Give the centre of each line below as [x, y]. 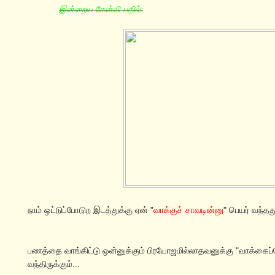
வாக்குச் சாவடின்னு [188, 210]
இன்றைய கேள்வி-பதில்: [101, 10]
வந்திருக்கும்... [54, 264]
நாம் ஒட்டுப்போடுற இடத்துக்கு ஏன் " [91, 210]
